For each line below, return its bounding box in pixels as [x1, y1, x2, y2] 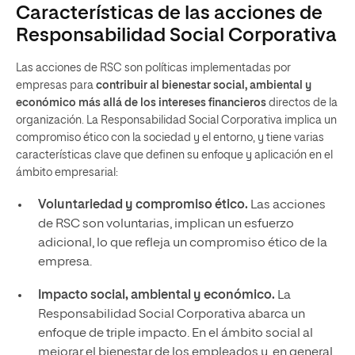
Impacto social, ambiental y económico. [37, 289, 275, 303]
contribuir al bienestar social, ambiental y [96, 80, 311, 92]
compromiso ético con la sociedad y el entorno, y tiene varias [16, 132, 324, 144]
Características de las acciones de [16, 4, 323, 24]
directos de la [266, 97, 338, 109]
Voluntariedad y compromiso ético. [37, 199, 248, 212]
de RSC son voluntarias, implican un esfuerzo [37, 218, 294, 231]
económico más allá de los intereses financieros [16, 97, 266, 109]
